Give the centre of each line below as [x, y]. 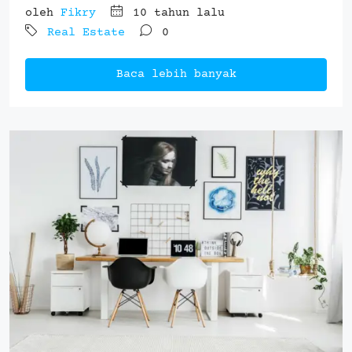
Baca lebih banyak [176, 74]
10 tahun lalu [175, 13]
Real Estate [86, 32]
